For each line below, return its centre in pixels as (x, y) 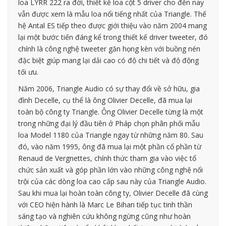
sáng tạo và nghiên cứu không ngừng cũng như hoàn (104, 216)
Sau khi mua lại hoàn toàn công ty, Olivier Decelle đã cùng (113, 193)
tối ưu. (28, 72)
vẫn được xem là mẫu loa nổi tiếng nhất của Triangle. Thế (112, 14)
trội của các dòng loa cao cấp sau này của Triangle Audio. (112, 181)
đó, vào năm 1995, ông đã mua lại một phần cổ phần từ (110, 146)
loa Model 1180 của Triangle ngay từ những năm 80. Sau (111, 135)
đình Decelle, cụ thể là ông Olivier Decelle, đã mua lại (105, 100)
